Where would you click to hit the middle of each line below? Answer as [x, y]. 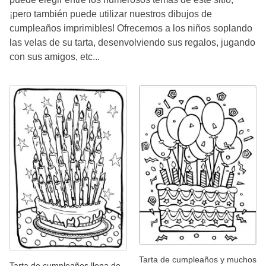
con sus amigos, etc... [55, 56]
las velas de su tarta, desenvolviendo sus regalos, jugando [132, 42]
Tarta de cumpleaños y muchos [198, 259]
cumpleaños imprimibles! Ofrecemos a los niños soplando [131, 28]
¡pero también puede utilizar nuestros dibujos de [111, 14]
